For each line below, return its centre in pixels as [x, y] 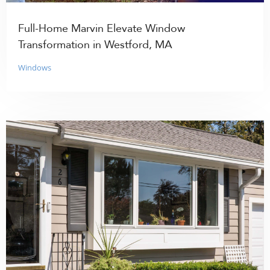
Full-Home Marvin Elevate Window [102, 29]
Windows [35, 67]
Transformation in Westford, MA [96, 45]
